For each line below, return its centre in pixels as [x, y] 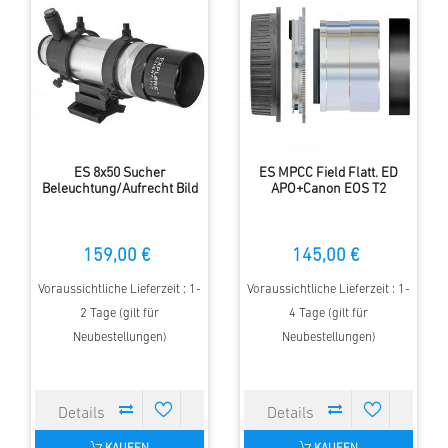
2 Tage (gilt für [119, 314]
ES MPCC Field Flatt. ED [328, 174]
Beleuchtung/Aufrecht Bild [119, 190]
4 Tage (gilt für [328, 314]
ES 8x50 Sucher [119, 174]
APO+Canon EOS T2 [328, 190]
